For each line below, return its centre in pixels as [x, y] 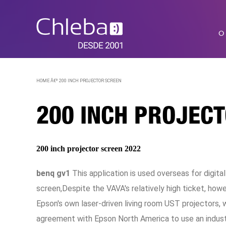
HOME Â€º [47, 81]
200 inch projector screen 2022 [89, 149]
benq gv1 [53, 173]
